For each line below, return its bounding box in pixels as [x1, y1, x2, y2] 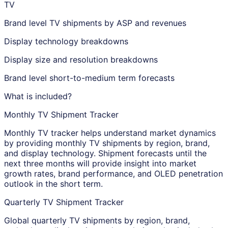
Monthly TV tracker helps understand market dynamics [4, 128, 216, 138]
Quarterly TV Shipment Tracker [4, 197, 124, 207]
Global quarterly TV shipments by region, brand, [4, 215, 190, 225]
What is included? [4, 91, 72, 101]
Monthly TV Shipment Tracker [4, 109, 119, 120]
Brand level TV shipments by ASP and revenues [4, 18, 186, 28]
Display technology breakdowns [4, 36, 128, 46]
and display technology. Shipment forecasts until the [4, 148, 207, 158]
